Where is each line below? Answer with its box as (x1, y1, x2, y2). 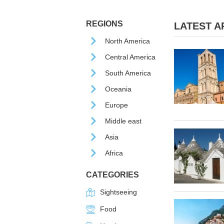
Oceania (105, 85, 131, 93)
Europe (105, 101, 128, 109)
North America (105, 37, 150, 45)
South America (105, 69, 151, 77)
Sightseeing (100, 188, 137, 196)
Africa (105, 149, 123, 157)
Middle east (105, 117, 141, 125)
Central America (105, 53, 155, 61)
